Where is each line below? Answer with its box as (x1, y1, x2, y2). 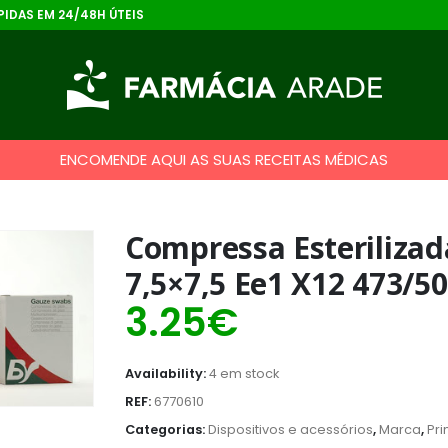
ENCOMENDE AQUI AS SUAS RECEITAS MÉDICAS (60, 149, 388, 170)
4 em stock (209, 365, 279, 382)
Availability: (125, 365, 209, 382)
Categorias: (125, 421, 208, 438)
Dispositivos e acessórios (208, 421, 373, 438)
